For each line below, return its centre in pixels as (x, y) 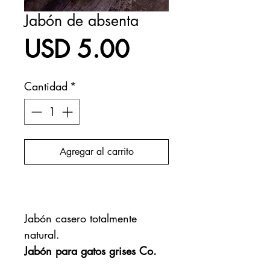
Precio (160, 49)
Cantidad (46, 86)
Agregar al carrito (96, 152)
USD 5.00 (77, 49)
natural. (42, 234)
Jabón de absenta (81, 20)
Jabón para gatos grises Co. (90, 251)
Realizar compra (96, 184)
